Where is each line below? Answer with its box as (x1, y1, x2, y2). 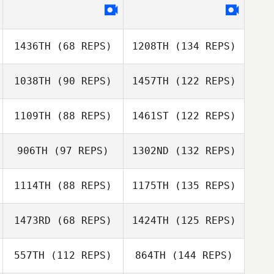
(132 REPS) (168, 145, 236, 157)
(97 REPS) (48, 145, 109, 157)
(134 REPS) (168, 40, 236, 52)
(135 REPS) (168, 180, 236, 191)
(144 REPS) (165, 250, 233, 261)
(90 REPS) (51, 75, 112, 87)
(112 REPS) (45, 250, 112, 261)
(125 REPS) (168, 215, 236, 226)
